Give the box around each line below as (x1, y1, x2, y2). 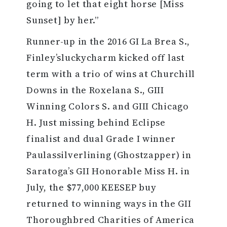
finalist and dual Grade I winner (26, 132, 176, 145)
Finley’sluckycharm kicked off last (26, 51, 185, 64)
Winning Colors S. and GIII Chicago (26, 100, 189, 113)
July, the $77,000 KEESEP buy (26, 181, 157, 194)
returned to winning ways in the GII (26, 197, 192, 210)
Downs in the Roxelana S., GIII (26, 84, 164, 97)
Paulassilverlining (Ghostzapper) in (26, 148, 192, 162)
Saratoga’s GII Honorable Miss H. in (26, 165, 190, 178)
